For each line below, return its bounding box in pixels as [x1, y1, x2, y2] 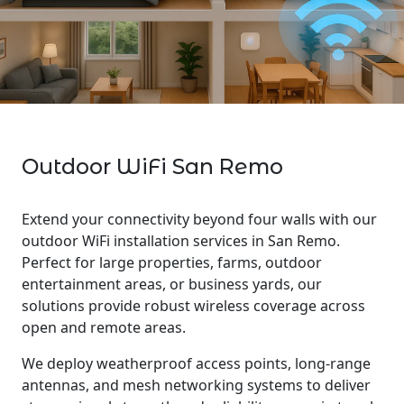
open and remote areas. [22, 317, 186, 337]
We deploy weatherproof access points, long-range [22, 353, 371, 373]
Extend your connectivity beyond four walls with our [22, 209, 377, 229]
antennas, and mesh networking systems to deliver [22, 375, 371, 395]
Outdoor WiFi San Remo [22, 153, 283, 179]
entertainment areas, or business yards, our [22, 274, 322, 294]
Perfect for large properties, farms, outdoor [22, 252, 322, 272]
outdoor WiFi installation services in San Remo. [22, 231, 340, 251]
